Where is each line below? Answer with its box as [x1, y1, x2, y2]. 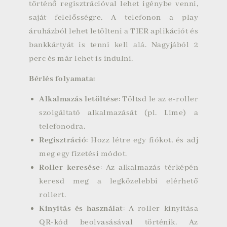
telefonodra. [39, 122, 85, 132]
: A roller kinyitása [123, 204, 199, 214]
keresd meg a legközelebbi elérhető [39, 176, 198, 186]
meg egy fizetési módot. [39, 149, 127, 159]
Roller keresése [39, 163, 100, 173]
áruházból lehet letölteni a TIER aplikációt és [29, 26, 198, 36]
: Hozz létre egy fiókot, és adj [86, 135, 198, 145]
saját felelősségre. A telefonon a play [29, 13, 198, 23]
